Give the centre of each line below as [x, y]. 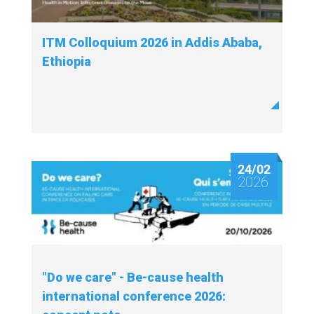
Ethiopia [67, 61]
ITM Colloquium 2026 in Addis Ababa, [152, 42]
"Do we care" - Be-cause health [133, 277]
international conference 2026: [134, 296]
